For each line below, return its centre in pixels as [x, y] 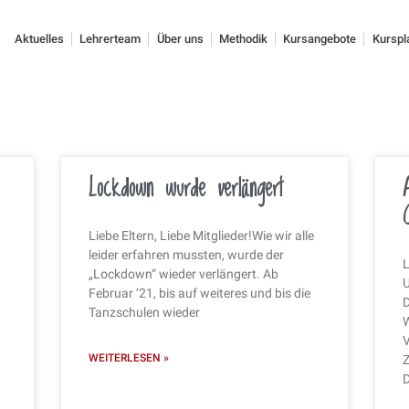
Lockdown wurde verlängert [186, 189]
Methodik [244, 39]
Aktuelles [39, 39]
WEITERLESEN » [129, 357]
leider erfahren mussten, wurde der [187, 254]
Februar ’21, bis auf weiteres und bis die [200, 293]
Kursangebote [320, 39]
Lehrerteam [110, 39]
